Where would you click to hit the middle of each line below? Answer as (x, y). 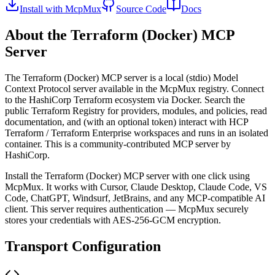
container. (24, 144)
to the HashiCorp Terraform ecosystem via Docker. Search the (125, 99)
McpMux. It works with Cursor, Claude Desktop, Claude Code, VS (136, 187)
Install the (25, 176)
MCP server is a (132, 77)
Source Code (141, 9)
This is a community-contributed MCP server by (138, 144)
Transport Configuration (83, 246)
